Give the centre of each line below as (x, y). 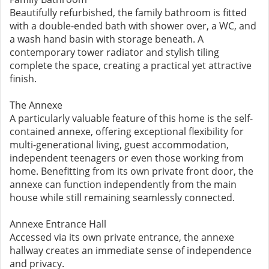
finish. (23, 79)
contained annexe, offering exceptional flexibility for (127, 131)
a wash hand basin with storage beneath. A (107, 39)
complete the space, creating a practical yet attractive (131, 65)
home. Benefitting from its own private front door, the (131, 171)
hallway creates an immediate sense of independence (131, 250)
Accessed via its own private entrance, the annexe (122, 237)
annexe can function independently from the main (123, 184)
